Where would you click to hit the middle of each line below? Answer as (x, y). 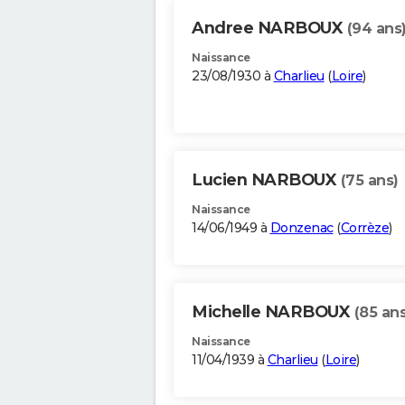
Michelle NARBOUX (273, 312)
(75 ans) (369, 181)
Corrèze (364, 228)
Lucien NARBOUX (266, 180)
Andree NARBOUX (269, 28)
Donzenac (301, 228)
